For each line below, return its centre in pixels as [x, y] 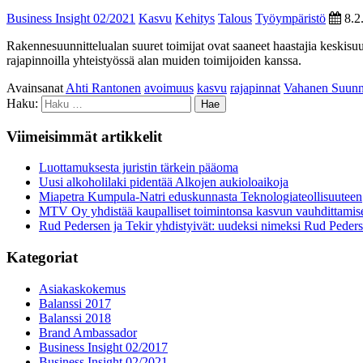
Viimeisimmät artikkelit [84, 136]
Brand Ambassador [88, 332]
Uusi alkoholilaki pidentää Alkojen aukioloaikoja [164, 182]
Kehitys [195, 18]
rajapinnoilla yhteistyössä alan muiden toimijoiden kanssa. [154, 60]
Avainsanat [36, 88]
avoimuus [169, 88]
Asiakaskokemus [82, 288]
